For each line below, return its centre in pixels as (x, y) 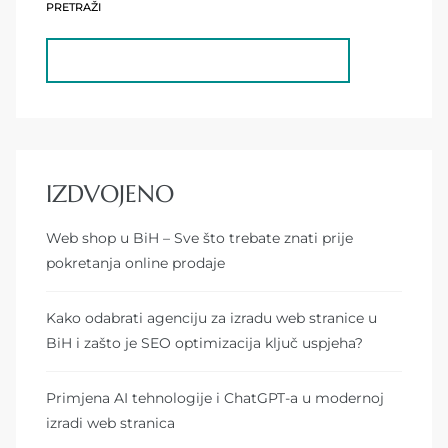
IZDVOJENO (110, 194)
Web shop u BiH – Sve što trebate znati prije (199, 238)
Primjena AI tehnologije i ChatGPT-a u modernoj (215, 398)
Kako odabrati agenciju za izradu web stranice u (211, 318)
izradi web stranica (110, 423)
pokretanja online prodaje (135, 263)
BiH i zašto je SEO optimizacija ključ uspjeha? (204, 343)
